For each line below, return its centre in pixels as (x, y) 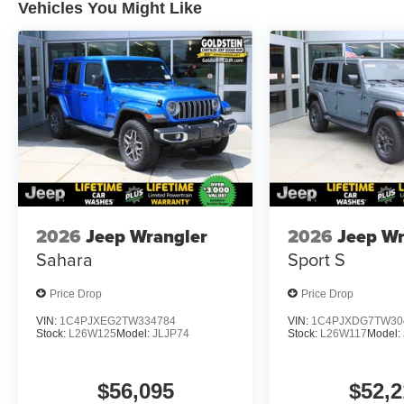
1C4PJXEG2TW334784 (118, 321)
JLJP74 (171, 334)
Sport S (317, 259)
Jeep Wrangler (147, 236)
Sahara (64, 259)
